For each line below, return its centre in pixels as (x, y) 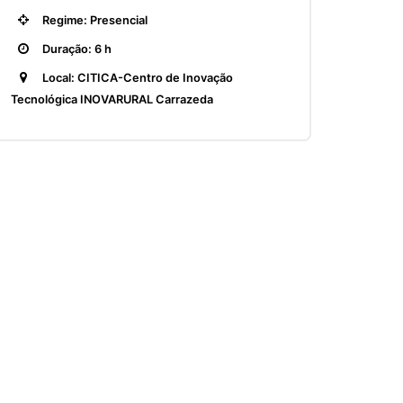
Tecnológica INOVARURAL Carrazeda (112, 99)
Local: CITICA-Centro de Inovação (136, 78)
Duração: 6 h (76, 49)
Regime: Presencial (94, 20)
